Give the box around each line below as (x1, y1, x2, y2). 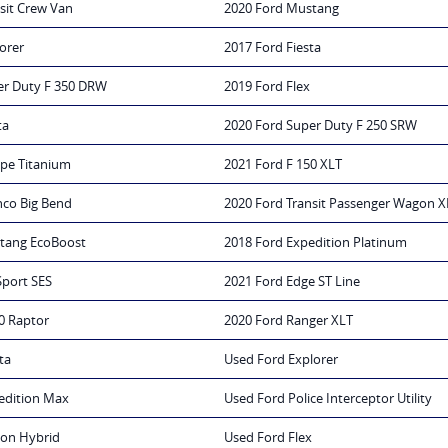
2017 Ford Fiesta (224, 38, 321, 57)
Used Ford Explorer (224, 350, 338, 369)
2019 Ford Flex (224, 77, 310, 96)
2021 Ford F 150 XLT (224, 155, 342, 174)
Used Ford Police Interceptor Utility (224, 389, 432, 408)
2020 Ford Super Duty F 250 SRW (224, 116, 417, 135)
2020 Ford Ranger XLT (224, 311, 353, 330)
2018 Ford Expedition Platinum (224, 233, 407, 252)
